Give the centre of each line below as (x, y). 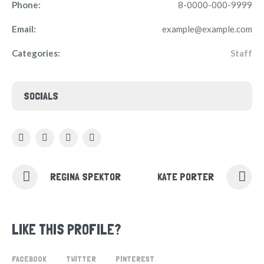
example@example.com (207, 29)
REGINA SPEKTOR (85, 176)
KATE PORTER (186, 176)
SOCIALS (41, 96)
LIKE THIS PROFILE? (66, 230)
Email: (24, 29)
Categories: (36, 53)
